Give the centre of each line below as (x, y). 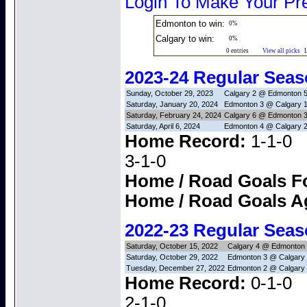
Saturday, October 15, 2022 (172, 246)
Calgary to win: (185, 39)
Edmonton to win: (190, 24)
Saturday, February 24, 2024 (174, 115)
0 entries (244, 51)
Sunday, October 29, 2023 (170, 94)
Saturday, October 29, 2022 (172, 257)
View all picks (281, 51)
